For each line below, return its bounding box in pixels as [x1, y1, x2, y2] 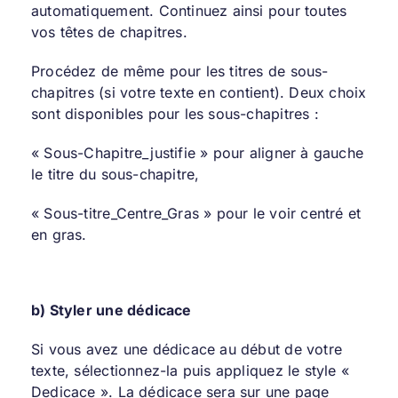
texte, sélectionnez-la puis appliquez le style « [30, 361, 350, 379]
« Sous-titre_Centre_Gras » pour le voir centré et [30, 203, 362, 222]
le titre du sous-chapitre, [30, 164, 200, 183]
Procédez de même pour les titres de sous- [30, 61, 329, 80]
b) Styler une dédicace [30, 300, 192, 319]
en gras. [30, 225, 87, 243]
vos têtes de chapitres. [30, 22, 187, 41]
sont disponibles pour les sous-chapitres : [30, 104, 319, 123]
